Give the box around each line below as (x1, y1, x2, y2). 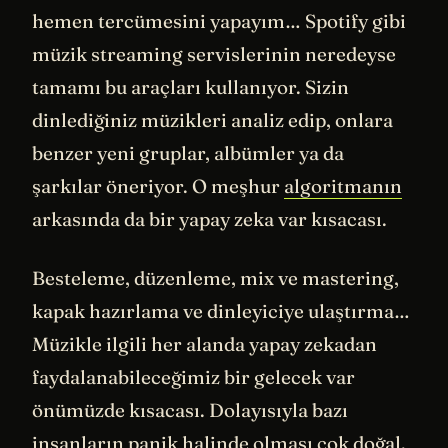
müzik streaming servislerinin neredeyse (32, 41, 396, 66)
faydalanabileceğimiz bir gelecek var (32, 365, 355, 390)
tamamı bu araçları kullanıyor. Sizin (32, 74, 349, 99)
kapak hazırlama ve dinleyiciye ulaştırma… (32, 299, 410, 324)
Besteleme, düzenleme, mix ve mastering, (32, 266, 399, 291)
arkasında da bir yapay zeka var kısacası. (32, 206, 387, 231)
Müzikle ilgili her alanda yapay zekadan (32, 332, 377, 357)
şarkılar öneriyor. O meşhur (32, 173, 284, 198)
